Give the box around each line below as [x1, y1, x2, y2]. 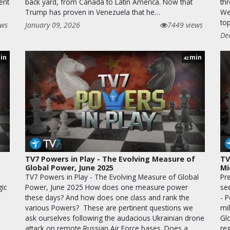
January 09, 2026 [25, 20, 80, 30]
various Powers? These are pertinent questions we [25, 203, 193, 213]
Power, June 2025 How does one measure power [25, 182, 188, 193]
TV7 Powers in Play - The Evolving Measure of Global [25, 172, 199, 182]
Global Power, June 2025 [25, 163, 113, 173]
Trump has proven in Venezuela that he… [25, 7, 160, 17]
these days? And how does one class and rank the [25, 193, 189, 203]
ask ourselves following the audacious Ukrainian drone [25, 213, 204, 223]
